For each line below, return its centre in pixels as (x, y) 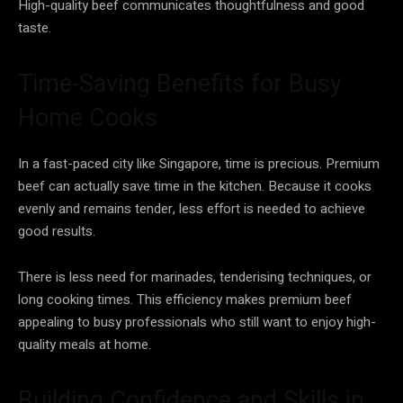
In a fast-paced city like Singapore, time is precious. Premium (199, 163)
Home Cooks (88, 117)
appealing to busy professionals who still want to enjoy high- (197, 322)
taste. (35, 27)
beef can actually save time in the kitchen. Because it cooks (195, 186)
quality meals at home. (85, 344)
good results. (57, 231)
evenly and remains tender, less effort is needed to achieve (192, 208)
